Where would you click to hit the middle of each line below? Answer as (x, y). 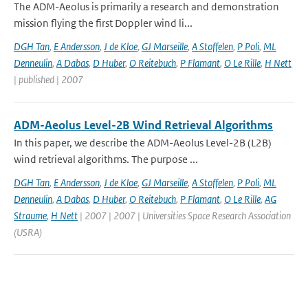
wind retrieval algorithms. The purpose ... (106, 159)
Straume (30, 216)
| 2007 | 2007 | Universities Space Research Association (184, 216)
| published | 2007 (48, 79)
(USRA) (28, 232)
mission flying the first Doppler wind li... (103, 23)
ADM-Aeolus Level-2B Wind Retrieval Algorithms (143, 125)
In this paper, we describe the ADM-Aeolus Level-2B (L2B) (143, 143)
